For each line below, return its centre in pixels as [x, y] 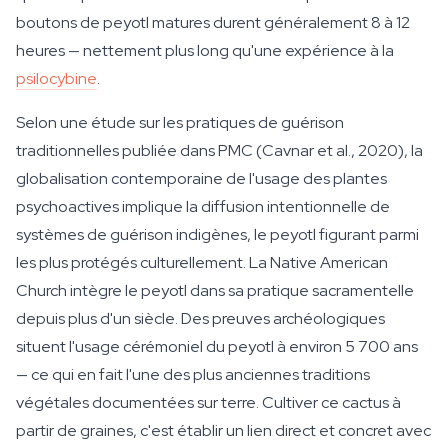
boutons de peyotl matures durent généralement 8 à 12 [213, 22]
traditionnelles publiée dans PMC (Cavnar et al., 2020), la [219, 150]
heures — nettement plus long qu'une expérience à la [205, 50]
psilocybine [56, 78]
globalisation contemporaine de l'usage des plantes [201, 178]
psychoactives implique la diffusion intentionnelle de [203, 206]
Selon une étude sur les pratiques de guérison [180, 122]
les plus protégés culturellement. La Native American [202, 262]
